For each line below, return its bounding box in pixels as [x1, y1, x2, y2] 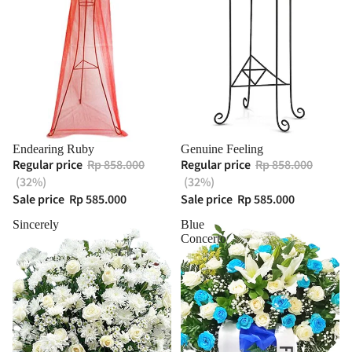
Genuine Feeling [181, 142, 263, 156]
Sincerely [13, 218, 59, 231]
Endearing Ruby [13, 142, 94, 156]
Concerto [181, 232, 226, 245]
